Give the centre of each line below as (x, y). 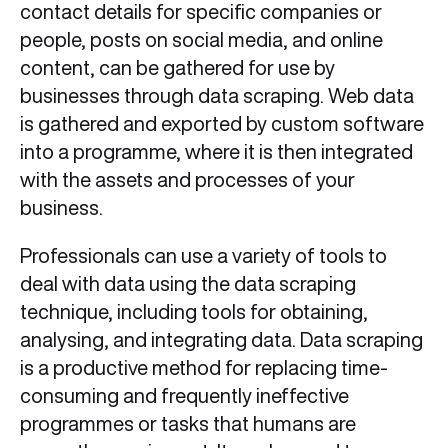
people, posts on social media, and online (201, 40)
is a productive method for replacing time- (204, 368)
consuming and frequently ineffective (184, 396)
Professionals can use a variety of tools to (203, 256)
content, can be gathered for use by (177, 68)
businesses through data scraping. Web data (217, 96)
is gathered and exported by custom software (222, 124)
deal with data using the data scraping (188, 284)
